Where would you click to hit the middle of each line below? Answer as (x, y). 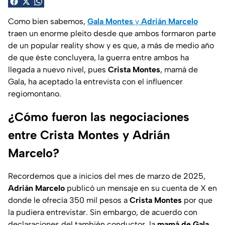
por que (197, 200)
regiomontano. (35, 93)
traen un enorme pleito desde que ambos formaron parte (112, 33)
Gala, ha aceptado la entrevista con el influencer (95, 81)
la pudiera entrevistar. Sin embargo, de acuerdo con (103, 212)
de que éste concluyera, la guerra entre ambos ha (98, 57)
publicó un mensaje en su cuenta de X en (141, 188)
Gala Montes (110, 21)
